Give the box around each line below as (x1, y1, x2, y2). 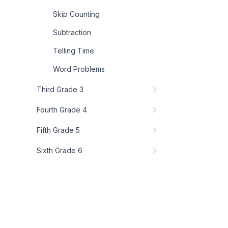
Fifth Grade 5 (37, 126, 80, 134)
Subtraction (53, 28, 91, 37)
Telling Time (53, 46, 94, 55)
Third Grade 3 (37, 85, 83, 94)
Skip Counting (53, 10, 100, 18)
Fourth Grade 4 (37, 105, 87, 114)
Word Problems (53, 65, 105, 73)
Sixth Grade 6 (37, 146, 82, 155)
